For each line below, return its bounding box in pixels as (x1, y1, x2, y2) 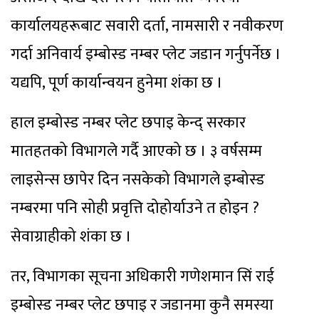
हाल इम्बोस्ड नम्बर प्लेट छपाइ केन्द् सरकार (11, 110, 246, 137)
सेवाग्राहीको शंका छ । (11, 224, 132, 251)
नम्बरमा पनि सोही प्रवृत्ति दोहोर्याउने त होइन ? (11, 195, 259, 222)
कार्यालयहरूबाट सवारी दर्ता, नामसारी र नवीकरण (11, 13, 283, 40)
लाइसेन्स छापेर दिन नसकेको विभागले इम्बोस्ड (11, 167, 265, 194)
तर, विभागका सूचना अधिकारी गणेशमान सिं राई (11, 263, 274, 291)
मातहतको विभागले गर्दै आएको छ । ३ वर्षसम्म (11, 138, 262, 165)
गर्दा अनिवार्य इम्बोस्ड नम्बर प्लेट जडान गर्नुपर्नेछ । (11, 41, 281, 68)
